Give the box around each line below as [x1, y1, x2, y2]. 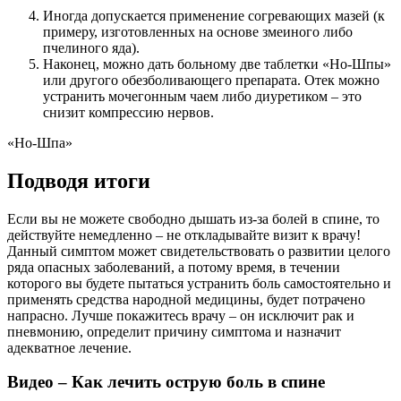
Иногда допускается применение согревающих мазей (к [43, 7, 385, 23]
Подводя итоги [7, 168, 150, 192]
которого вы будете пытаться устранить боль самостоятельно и [7, 275, 391, 291]
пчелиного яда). [43, 39, 140, 55]
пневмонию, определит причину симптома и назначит [7, 323, 341, 339]
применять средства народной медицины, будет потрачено [7, 291, 365, 307]
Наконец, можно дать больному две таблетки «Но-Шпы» [43, 55, 391, 72]
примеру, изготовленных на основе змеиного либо [43, 23, 353, 39]
